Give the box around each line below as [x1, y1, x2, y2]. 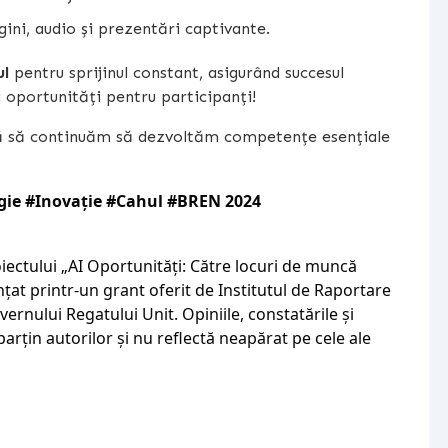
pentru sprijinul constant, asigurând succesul [9, 62, 344, 82]
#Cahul [106, 189, 163, 212]
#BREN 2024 [167, 189, 261, 212]
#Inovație [25, 189, 102, 212]
